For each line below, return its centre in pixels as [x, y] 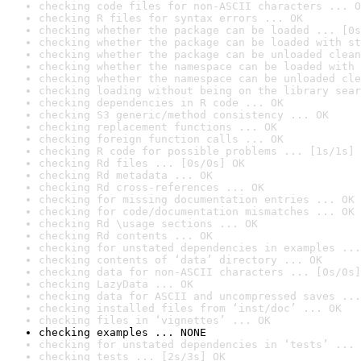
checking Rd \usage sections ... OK [148, 224]
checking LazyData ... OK [116, 284]
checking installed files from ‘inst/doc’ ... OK [190, 308]
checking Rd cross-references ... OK [151, 187]
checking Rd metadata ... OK [126, 175]
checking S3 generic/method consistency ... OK [184, 115]
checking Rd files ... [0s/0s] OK [142, 163]
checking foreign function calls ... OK [161, 139]
